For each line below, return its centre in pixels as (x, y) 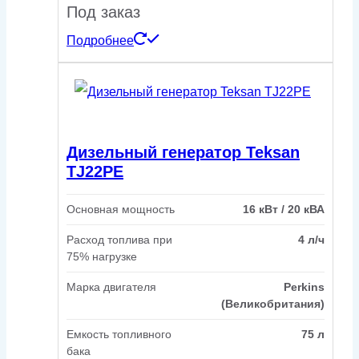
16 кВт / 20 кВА (284, 210)
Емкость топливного (119, 335)
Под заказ (103, 12)
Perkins (304, 287)
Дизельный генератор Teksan (183, 152)
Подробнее (100, 41)
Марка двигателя (111, 287)
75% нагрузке (102, 257)
